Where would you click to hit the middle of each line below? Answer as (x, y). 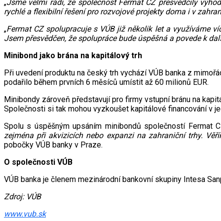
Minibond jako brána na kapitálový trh (73, 56)
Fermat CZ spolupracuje (49, 29)
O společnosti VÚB (38, 162)
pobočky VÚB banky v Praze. (53, 145)
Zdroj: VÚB (22, 197)
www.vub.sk (25, 214)
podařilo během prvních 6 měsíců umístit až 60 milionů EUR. (106, 82)
